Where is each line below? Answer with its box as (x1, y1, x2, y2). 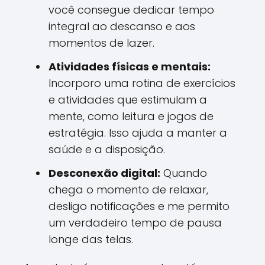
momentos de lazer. (49, 35, 154, 50)
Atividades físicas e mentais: (49, 59, 211, 74)
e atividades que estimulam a (49, 92, 207, 107)
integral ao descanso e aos (49, 19, 195, 34)
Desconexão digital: (49, 166, 160, 180)
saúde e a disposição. (49, 142, 165, 157)
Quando (160, 166, 207, 180)
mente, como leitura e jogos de (49, 109, 214, 124)
